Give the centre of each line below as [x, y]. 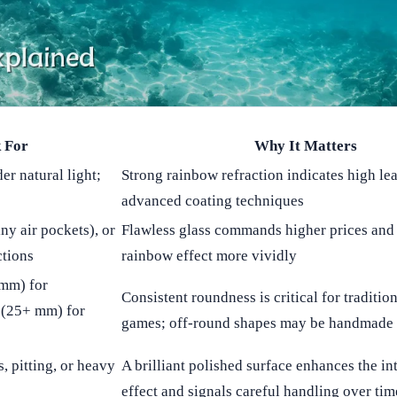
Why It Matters [305, 145]
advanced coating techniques [213, 200]
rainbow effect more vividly [209, 255]
